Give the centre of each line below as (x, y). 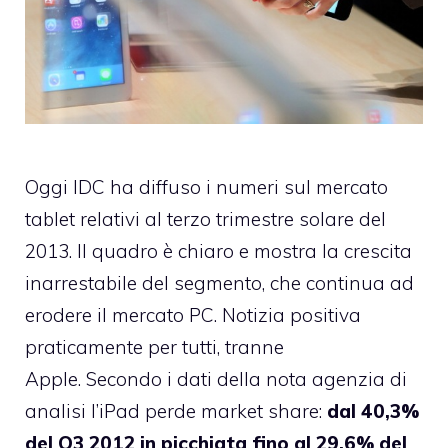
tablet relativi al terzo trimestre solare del (205, 218)
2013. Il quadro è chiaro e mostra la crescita (218, 250)
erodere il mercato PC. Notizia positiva (193, 314)
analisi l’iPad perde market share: (176, 410)
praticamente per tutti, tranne (154, 346)
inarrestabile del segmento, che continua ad (219, 282)
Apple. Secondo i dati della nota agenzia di (216, 378)
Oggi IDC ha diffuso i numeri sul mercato (206, 186)
